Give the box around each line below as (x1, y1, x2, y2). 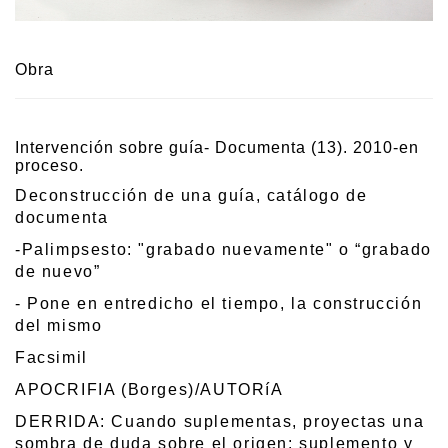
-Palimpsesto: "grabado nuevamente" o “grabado (15, 240, 433, 258)
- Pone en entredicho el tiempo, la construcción (15, 294, 423, 312)
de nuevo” (15, 262, 101, 280)
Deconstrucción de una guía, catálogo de (15, 186, 368, 204)
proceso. (15, 156, 84, 174)
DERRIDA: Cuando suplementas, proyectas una (15, 412, 425, 430)
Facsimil (15, 348, 88, 366)
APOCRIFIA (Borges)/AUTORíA (15, 380, 284, 398)
